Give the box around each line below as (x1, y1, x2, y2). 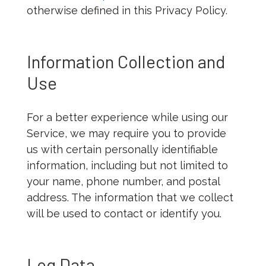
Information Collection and (26, 50, 225, 72)
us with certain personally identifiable (26, 143, 218, 156)
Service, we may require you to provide (26, 127, 226, 140)
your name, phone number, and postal (26, 175, 220, 188)
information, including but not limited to (26, 159, 228, 172)
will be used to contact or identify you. (26, 207, 221, 220)
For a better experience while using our (26, 111, 228, 124)
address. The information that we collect (26, 191, 233, 204)
